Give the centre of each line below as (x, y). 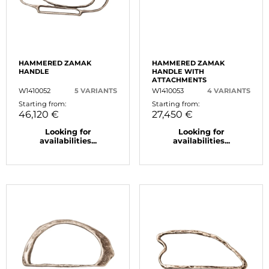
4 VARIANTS (229, 91)
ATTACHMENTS (179, 80)
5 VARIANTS (96, 91)
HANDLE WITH (178, 72)
